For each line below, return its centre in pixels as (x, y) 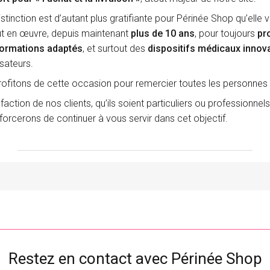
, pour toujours (226, 34)
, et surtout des (115, 49)
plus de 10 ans (162, 34)
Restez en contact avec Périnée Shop (135, 259)
